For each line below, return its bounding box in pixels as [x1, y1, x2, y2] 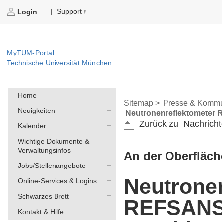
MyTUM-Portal [7, 49, 54, 57]
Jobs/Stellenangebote [17, 162, 86, 170]
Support [57, 7, 82, 16]
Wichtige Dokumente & [17, 137, 89, 146]
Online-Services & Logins [17, 176, 97, 185]
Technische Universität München [7, 59, 112, 67]
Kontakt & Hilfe [17, 207, 64, 216]
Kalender [17, 122, 46, 130]
